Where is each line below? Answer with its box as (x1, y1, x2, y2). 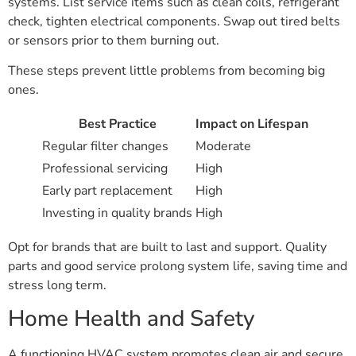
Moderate (195, 137, 251, 155)
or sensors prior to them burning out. (8, 31, 219, 49)
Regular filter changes (42, 137, 168, 155)
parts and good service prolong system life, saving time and (8, 257, 347, 275)
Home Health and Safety (8, 304, 254, 335)
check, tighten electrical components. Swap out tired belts (8, 12, 340, 30)
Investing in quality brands (42, 204, 192, 222)
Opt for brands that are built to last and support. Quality (8, 238, 327, 256)
